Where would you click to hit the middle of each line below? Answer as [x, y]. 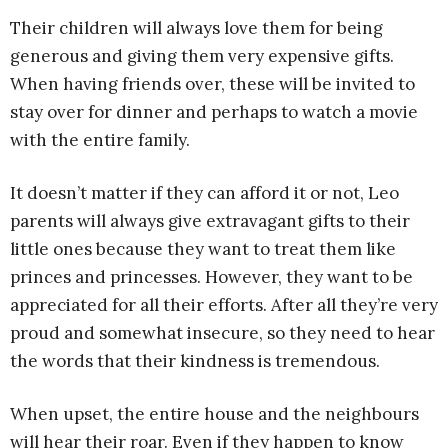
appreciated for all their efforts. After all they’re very [224, 305]
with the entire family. [100, 140]
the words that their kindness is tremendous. [195, 361]
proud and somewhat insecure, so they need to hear [222, 333]
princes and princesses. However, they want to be [211, 277]
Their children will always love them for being [196, 28]
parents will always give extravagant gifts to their [210, 221]
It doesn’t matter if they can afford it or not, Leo [204, 193]
